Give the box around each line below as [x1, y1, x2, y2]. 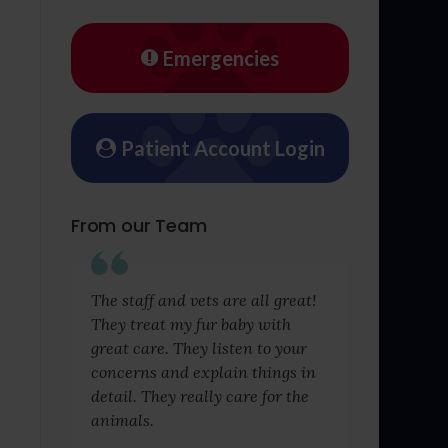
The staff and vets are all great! [91, 290, 316, 311]
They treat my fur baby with [91, 314, 291, 335]
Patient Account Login [120, 136, 325, 160]
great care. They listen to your [91, 338, 307, 359]
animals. [91, 410, 154, 431]
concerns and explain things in [91, 362, 316, 383]
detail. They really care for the [91, 386, 309, 407]
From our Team [71, 213, 207, 238]
